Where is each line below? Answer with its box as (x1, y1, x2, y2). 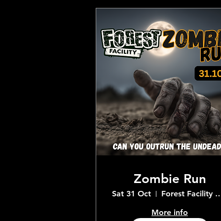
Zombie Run (133, 171, 206, 186)
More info (151, 208, 188, 217)
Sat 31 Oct (112, 189, 151, 198)
